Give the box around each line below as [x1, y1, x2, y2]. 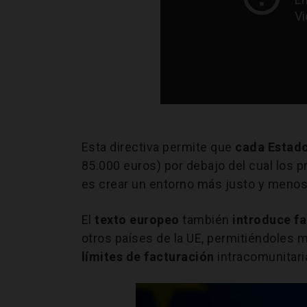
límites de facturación [81, 249, 218, 264]
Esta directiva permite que [81, 139, 236, 154]
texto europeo [91, 212, 180, 227]
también [179, 212, 233, 227]
